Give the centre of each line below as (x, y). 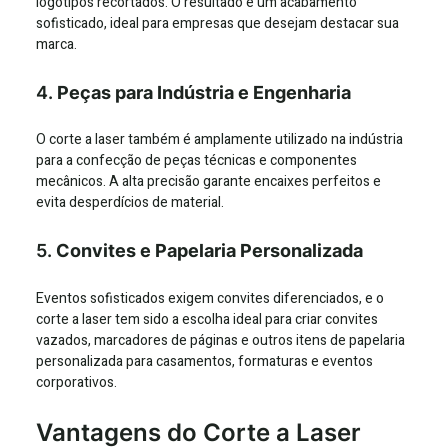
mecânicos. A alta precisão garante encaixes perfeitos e (208, 182)
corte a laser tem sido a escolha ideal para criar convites (207, 320)
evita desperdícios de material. (130, 203)
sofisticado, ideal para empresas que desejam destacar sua (217, 23)
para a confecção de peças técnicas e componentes (196, 161)
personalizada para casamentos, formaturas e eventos (204, 362)
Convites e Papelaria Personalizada (209, 251)
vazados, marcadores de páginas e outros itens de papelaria (220, 341)
